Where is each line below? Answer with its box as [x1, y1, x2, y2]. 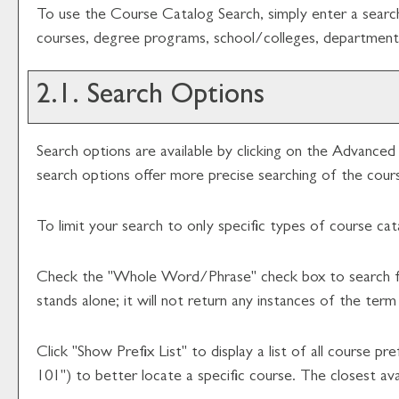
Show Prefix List [77, 346, 182, 362]
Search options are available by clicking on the [37, 145, 332, 161]
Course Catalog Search [110, 8, 260, 24]
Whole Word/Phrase [113, 271, 251, 287]
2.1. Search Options [28, 83, 265, 111]
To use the [37, 8, 110, 24]
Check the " [37, 271, 113, 287]
